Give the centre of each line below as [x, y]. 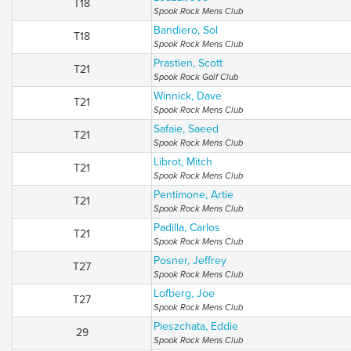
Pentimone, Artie [194, 195]
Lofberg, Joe [184, 293]
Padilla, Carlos [187, 228]
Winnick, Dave [188, 96]
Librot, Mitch [183, 162]
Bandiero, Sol [186, 30]
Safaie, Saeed [186, 129]
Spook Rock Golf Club [196, 77]
